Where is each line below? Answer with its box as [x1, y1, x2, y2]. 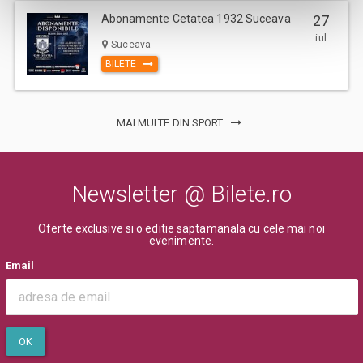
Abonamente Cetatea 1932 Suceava [100, 12, 291, 26]
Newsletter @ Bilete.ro [70, 180, 293, 207]
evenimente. [148, 233, 215, 247]
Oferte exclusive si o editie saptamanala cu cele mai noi [38, 221, 325, 235]
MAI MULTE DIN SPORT [116, 117, 226, 130]
